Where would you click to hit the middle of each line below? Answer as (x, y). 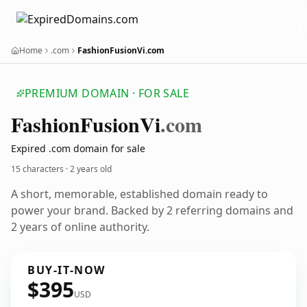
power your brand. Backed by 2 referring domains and (152, 210)
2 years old (91, 169)
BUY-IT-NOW (66, 270)
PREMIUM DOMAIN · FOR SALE (107, 93)
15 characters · (40, 169)
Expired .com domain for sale (78, 148)
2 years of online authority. (80, 227)
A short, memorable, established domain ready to (139, 194)
